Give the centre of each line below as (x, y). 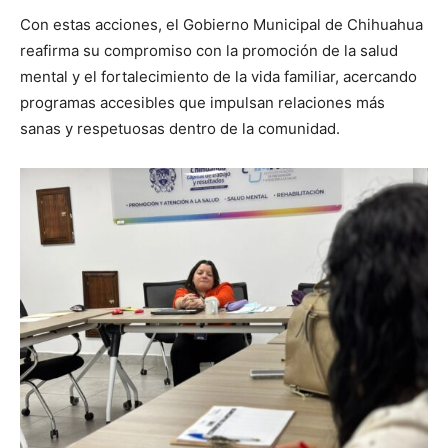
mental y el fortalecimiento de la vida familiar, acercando (218, 77)
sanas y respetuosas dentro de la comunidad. (180, 129)
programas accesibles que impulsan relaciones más (202, 103)
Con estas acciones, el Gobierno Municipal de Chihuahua (221, 25)
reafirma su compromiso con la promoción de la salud (209, 51)
